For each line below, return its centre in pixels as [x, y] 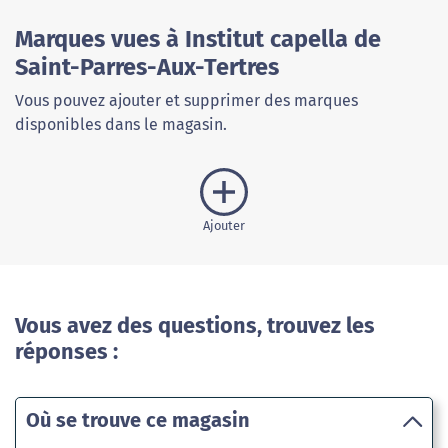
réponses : [66, 352]
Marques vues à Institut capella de [198, 39]
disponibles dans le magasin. [121, 125]
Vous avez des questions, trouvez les [195, 326]
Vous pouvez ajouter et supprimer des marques [186, 101]
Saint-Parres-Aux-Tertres [147, 67]
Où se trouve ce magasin [138, 420]
